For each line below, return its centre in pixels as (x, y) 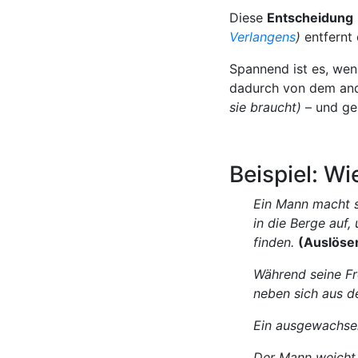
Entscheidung (310, 17)
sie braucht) (265, 107)
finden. (276, 242)
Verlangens (263, 36)
